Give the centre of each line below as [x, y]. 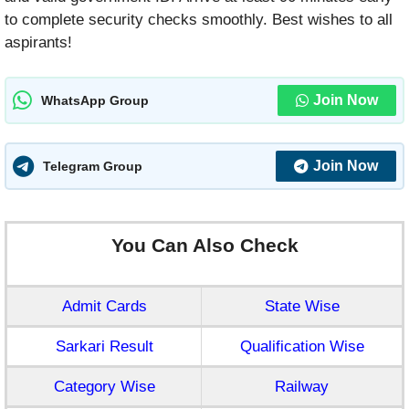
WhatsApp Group [95, 100]
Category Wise [104, 387]
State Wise [302, 307]
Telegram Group [93, 166]
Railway [302, 387]
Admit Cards [104, 307]
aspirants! [38, 42]
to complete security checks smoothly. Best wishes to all [199, 19]
